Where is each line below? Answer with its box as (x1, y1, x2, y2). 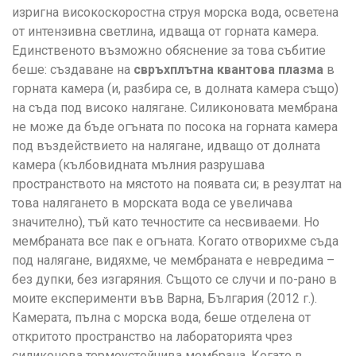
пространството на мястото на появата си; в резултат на (12, 176, 342, 192)
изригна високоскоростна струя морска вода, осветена (12, 5, 339, 21)
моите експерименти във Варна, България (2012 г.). (12, 291, 317, 307)
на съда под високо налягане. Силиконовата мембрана (12, 100, 338, 116)
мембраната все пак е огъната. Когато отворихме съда (12, 234, 339, 250)
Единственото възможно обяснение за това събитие (12, 43, 326, 59)
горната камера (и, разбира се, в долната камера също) (12, 81, 339, 97)
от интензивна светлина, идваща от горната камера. (12, 24, 319, 40)
